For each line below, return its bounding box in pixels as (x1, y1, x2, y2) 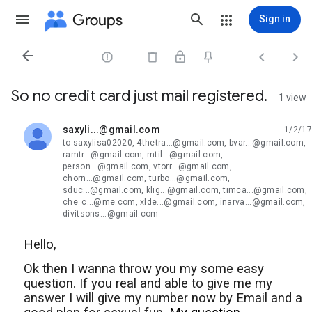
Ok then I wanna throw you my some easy (24, 261, 264, 276)
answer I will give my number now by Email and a (24, 290, 302, 306)
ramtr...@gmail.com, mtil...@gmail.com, (63, 150, 224, 159)
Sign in (259, 13, 290, 24)
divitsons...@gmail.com (63, 209, 159, 219)
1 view (279, 92, 306, 103)
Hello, (24, 237, 56, 252)
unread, (63, 129, 96, 141)
